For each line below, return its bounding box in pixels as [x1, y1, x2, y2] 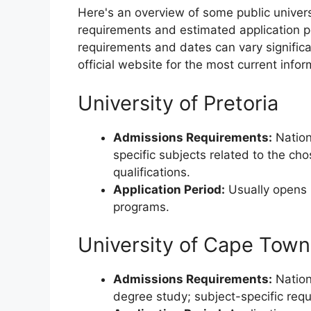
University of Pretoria [78, 90, 278, 115]
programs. [113, 199, 169, 214]
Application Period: [113, 182, 225, 196]
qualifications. [113, 165, 190, 179]
